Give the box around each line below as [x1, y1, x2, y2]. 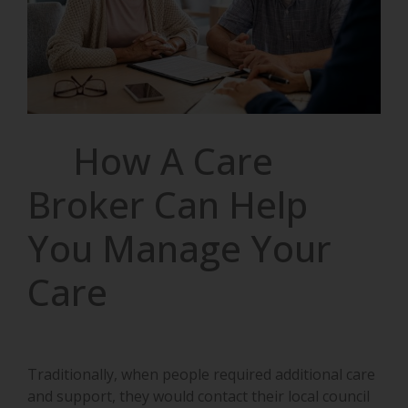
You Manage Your [27, 222, 331, 273]
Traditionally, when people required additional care [27, 364, 375, 385]
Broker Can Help [27, 178, 308, 229]
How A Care [27, 135, 273, 186]
